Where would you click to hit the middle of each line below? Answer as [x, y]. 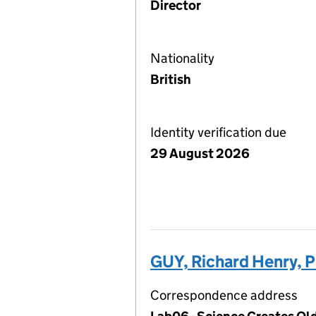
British [171, 79]
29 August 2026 [200, 153]
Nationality [182, 58]
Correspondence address [224, 295]
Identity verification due [218, 132]
